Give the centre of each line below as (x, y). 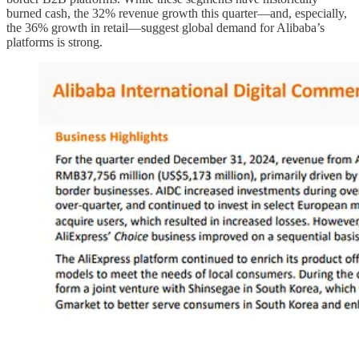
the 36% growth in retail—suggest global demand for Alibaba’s (165, 27)
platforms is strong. (54, 42)
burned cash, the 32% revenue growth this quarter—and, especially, (177, 13)
